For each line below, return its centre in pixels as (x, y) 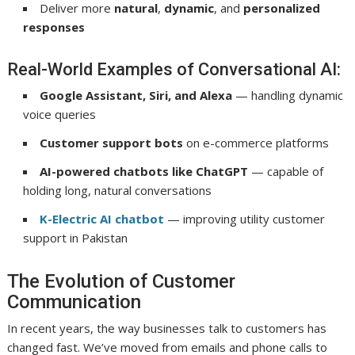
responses (54, 27)
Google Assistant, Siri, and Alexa (136, 95)
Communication (74, 302)
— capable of (286, 171)
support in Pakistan (76, 237)
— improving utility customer (245, 218)
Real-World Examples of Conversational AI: (174, 69)
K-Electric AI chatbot (102, 218)
